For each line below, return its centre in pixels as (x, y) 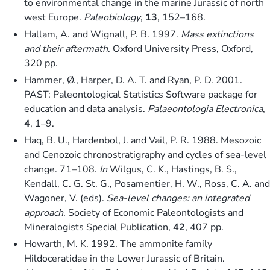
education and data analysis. (86, 109)
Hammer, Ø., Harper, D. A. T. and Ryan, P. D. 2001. (133, 80)
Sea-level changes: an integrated (178, 198)
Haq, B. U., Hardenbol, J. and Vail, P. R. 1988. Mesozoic (143, 140)
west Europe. (54, 17)
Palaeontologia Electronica (205, 109)
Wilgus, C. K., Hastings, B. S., (172, 169)
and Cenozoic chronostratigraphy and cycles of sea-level (145, 155)
